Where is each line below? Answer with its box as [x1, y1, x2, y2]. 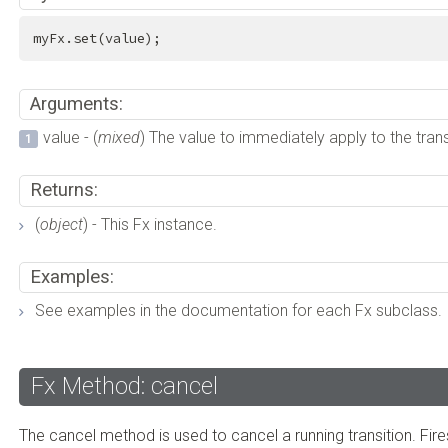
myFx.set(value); [32, 30, 161, 48]
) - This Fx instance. [83, 214, 218, 234]
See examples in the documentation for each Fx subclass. [35, 301, 443, 321]
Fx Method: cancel [31, 371, 219, 400]
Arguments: [29, 92, 123, 115]
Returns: [29, 179, 98, 202]
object [40, 214, 84, 234]
